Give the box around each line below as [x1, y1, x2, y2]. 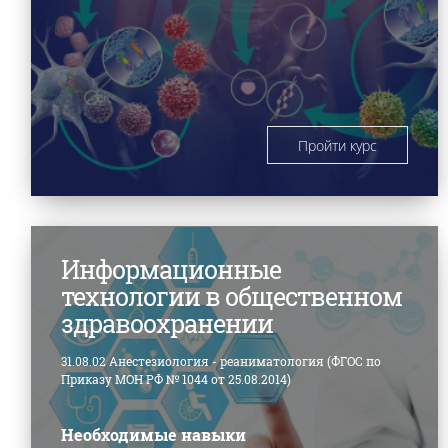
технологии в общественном [61, 280, 402, 314]
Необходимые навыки [61, 424, 246, 446]
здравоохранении [61, 307, 273, 341]
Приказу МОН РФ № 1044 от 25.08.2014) [61, 371, 291, 388]
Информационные [61, 253, 281, 287]
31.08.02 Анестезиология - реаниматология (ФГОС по [61, 353, 381, 370]
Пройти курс [298, 136, 378, 156]
